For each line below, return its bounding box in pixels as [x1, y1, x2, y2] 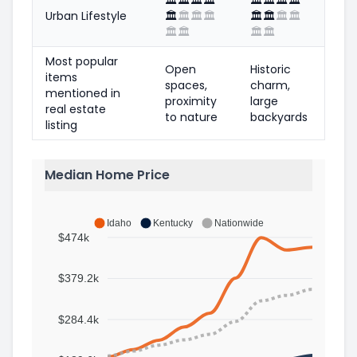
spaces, [165, 76, 207, 93]
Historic [250, 61, 291, 77]
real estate [45, 100, 106, 117]
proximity [165, 92, 217, 109]
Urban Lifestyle [45, 7, 127, 24]
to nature [165, 108, 218, 125]
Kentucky [153, 217, 193, 229]
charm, [250, 76, 290, 93]
